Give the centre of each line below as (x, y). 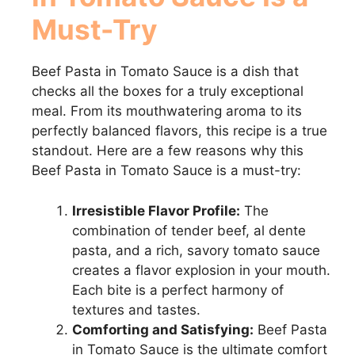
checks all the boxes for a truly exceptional (168, 91)
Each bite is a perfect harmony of (178, 290)
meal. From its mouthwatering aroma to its (167, 111)
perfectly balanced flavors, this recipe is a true (179, 131)
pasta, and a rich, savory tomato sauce (196, 250)
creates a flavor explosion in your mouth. (201, 270)
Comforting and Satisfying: (163, 329)
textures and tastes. (136, 309)
